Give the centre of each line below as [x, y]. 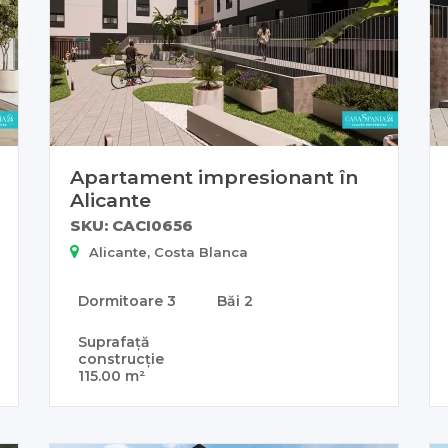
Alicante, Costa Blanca [168, 252]
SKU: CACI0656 [131, 226]
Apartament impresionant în [214, 177]
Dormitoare [122, 301]
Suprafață [114, 342]
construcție [121, 359]
